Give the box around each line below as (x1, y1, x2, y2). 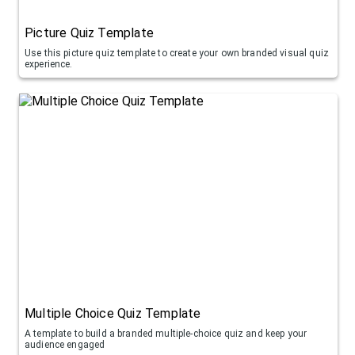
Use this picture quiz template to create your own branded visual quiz (25, 48, 329, 59)
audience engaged (25, 339, 105, 351)
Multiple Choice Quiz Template (25, 306, 201, 322)
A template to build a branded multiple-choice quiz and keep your (25, 328, 307, 340)
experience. (25, 59, 73, 71)
